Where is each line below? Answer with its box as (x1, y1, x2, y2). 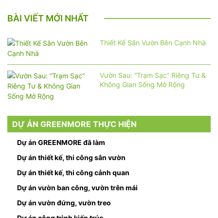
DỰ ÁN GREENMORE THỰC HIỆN (12, 119, 137, 129)
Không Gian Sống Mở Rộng (99, 80, 185, 89)
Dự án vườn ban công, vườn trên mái (17, 183, 138, 192)
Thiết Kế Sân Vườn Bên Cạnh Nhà (99, 38, 206, 47)
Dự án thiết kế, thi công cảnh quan (17, 168, 129, 177)
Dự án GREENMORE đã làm (17, 138, 105, 147)
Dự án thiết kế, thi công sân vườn (17, 153, 126, 162)
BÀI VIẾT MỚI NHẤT (7, 13, 89, 24)
